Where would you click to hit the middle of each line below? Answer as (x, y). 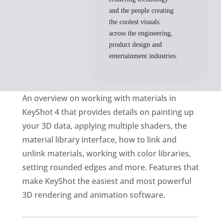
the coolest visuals (134, 22)
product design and (136, 45)
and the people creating (142, 11)
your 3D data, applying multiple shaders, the (104, 126)
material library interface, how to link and (99, 140)
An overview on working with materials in (99, 98)
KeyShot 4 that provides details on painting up (108, 112)
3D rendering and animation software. (93, 195)
